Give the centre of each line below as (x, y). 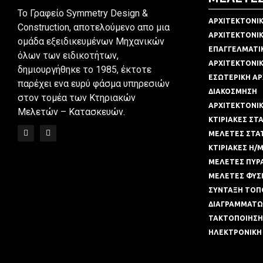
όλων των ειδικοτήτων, (68, 55)
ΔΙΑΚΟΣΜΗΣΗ (233, 91)
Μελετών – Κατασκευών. (71, 112)
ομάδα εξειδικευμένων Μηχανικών (91, 41)
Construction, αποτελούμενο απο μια (94, 27)
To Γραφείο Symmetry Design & (83, 13)
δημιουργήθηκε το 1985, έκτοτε (85, 70)
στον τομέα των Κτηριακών (77, 98)
